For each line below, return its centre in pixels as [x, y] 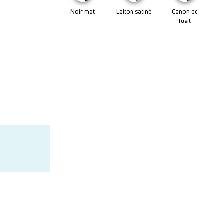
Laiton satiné [134, 11]
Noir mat [83, 11]
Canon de [185, 11]
